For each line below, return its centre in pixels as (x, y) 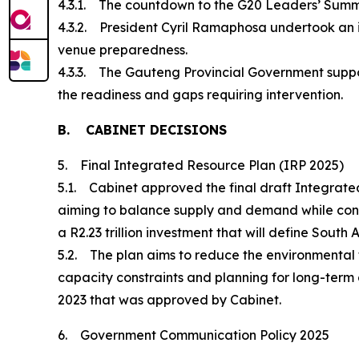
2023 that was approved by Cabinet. (169, 299)
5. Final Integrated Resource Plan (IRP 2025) (201, 165)
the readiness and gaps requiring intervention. (200, 94)
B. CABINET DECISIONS (142, 129)
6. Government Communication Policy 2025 (194, 335)
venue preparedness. (124, 49)
